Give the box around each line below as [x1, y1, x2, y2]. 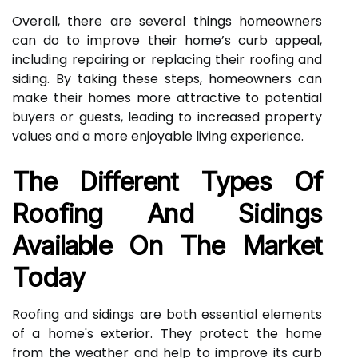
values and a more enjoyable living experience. [12, 127, 304, 145]
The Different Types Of [12, 166, 322, 197]
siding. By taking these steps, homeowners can [12, 70, 322, 88]
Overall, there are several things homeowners [12, 12, 322, 30]
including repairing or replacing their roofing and [12, 50, 322, 69]
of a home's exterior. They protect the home [12, 324, 322, 343]
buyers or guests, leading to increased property [12, 108, 322, 126]
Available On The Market [12, 230, 322, 261]
